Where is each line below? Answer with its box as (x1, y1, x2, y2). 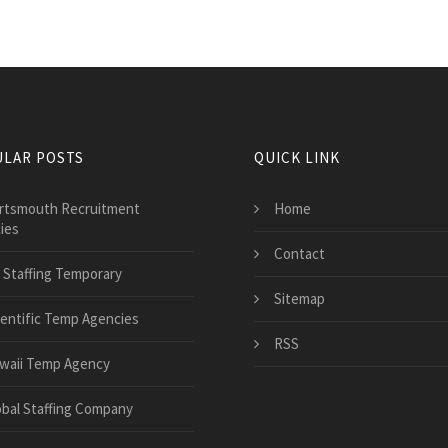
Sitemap (274, 288, 325, 308)
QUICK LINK (254, 147, 340, 167)
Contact (274, 243, 325, 263)
